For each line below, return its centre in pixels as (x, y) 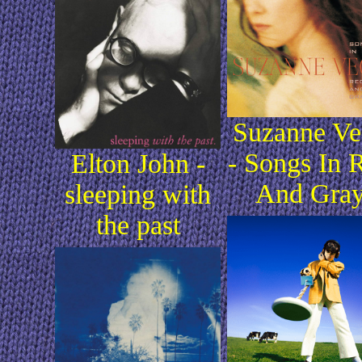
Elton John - (138, 164)
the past (138, 225)
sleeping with (138, 195)
